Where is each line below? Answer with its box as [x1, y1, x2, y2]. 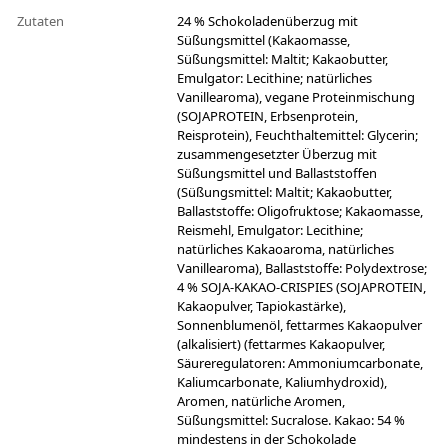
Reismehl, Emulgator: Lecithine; [177, 221, 363, 240]
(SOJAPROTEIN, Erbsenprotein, [177, 107, 358, 126]
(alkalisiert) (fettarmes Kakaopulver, [177, 335, 385, 354]
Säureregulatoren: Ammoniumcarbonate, [177, 354, 423, 373]
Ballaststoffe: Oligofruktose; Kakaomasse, [177, 202, 423, 221]
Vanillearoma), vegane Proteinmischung [177, 88, 415, 107]
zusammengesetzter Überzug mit [177, 145, 377, 164]
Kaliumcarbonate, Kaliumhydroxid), [177, 373, 387, 392]
